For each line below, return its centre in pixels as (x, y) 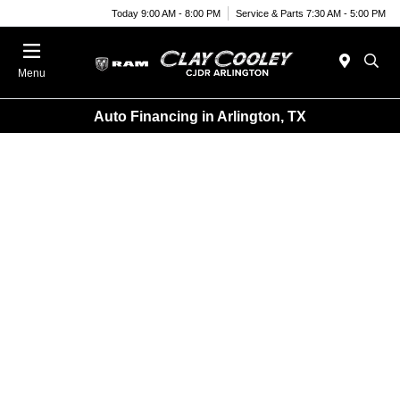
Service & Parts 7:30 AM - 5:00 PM (311, 13)
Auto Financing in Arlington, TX (200, 116)
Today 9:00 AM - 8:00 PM (166, 13)
